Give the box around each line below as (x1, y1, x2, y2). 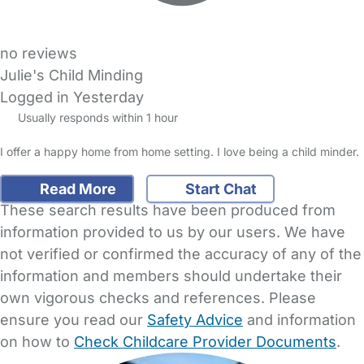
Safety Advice (147, 310, 243, 328)
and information (243, 310, 356, 328)
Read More (36, 180, 116, 197)
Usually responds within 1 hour (14, 110, 178, 125)
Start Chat (182, 180, 257, 197)
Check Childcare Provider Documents (74, 332, 336, 350)
